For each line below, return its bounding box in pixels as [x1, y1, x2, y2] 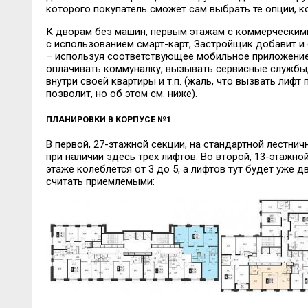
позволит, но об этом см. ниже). [45, 87, 197, 100]
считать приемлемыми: [45, 175, 155, 188]
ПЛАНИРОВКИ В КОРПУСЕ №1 [45, 113, 171, 124]
